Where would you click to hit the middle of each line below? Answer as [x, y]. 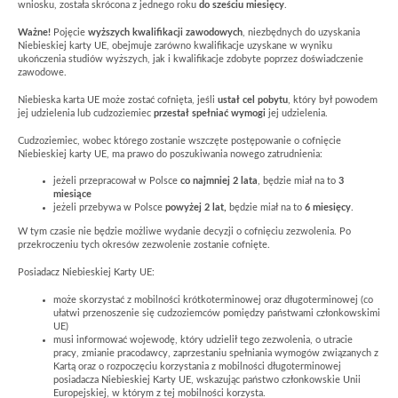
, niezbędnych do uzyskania [301, 33]
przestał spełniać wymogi [210, 113]
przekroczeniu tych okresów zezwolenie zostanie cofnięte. [144, 246]
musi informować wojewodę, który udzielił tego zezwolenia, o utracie [203, 340]
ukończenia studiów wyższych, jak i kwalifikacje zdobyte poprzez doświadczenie [191, 60]
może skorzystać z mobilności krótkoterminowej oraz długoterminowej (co [213, 300]
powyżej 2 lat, [196, 208]
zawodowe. [42, 73]
